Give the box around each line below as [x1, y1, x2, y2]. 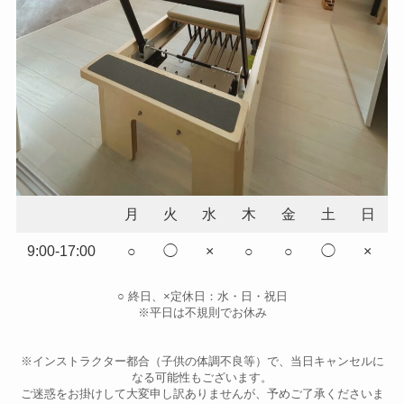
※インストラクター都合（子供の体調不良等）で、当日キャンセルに [20, 354, 384, 369]
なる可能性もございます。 [132, 371, 272, 385]
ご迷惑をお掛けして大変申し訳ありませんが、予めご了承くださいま [20, 387, 384, 401]
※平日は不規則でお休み [137, 306, 267, 320]
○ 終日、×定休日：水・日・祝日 [116, 289, 288, 304]
